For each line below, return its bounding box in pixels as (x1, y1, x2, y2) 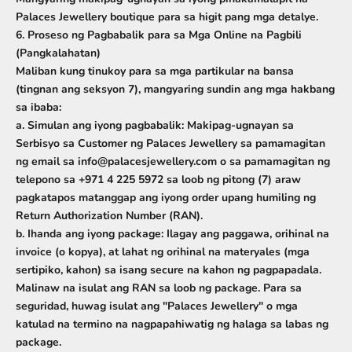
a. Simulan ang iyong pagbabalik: (16, 118, 184, 133)
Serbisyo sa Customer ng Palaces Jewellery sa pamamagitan (16, 136, 325, 151)
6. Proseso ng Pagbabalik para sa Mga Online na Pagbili (16, 27, 302, 42)
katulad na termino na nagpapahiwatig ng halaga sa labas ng (16, 317, 328, 332)
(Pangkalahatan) (16, 46, 101, 60)
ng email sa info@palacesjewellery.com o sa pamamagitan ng (16, 154, 330, 169)
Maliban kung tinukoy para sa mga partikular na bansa (16, 64, 294, 79)
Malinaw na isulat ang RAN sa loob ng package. (16, 280, 263, 295)
